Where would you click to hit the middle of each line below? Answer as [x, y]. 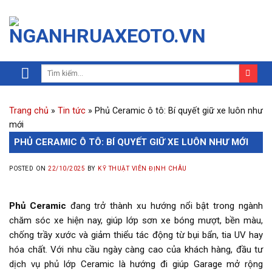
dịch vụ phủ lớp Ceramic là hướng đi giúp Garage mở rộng [136, 264]
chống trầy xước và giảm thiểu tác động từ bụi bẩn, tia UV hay [136, 235]
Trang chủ [29, 111]
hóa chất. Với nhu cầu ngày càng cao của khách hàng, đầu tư [136, 250]
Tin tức [72, 111]
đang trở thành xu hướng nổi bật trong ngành [165, 206]
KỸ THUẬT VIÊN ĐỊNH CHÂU [142, 168]
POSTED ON [29, 168]
